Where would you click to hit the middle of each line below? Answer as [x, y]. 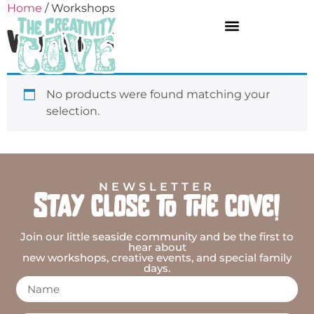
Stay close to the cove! [157, 209]
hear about [157, 247]
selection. [73, 111]
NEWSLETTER [157, 187]
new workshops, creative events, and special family [157, 258]
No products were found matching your [158, 94]
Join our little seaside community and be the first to [157, 237]
